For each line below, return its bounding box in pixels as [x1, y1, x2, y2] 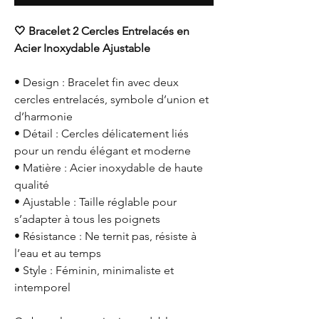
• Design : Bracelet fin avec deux [14, 75, 179, 89]
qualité [14, 178, 49, 192]
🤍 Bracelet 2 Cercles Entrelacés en [14, 24, 189, 38]
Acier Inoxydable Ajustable [14, 41, 150, 55]
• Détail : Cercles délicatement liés [14, 127, 189, 140]
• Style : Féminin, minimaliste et [14, 263, 174, 277]
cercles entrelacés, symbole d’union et [14, 93, 209, 106]
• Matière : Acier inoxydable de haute [14, 161, 203, 174]
